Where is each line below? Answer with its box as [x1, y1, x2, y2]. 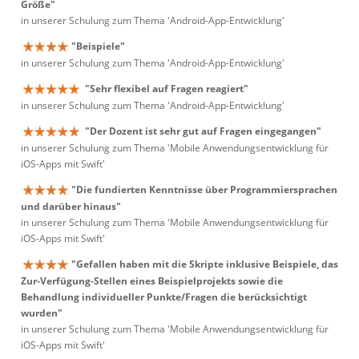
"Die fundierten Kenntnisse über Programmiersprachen [71, 183, 337, 196]
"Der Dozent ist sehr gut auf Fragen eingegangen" [85, 124, 321, 138]
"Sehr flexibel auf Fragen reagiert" [85, 82, 248, 95]
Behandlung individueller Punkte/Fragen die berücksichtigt [21, 290, 307, 305]
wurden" [21, 306, 63, 321]
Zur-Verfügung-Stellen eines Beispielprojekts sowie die [21, 274, 283, 288]
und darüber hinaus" [21, 200, 121, 214]
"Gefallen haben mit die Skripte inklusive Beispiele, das [71, 257, 338, 271]
